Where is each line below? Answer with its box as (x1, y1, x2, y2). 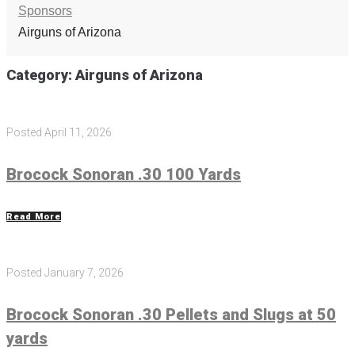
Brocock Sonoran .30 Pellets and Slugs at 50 (6, 304, 336, 324)
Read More (6, 212, 61, 223)
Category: (6, 67, 75, 84)
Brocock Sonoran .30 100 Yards (6, 164, 241, 184)
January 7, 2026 (44, 266, 124, 280)
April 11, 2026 (44, 126, 112, 139)
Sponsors (18, 4, 72, 17)
